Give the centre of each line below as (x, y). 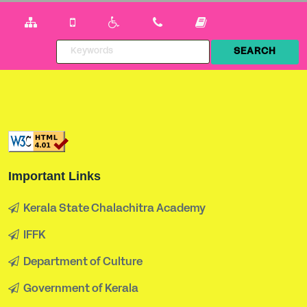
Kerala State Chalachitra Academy (112, 209)
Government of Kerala (79, 289)
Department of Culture (81, 262)
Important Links (54, 176)
